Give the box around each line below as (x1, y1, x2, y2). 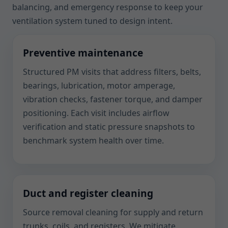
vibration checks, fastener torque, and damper (23, 94, 203, 105)
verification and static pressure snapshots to (23, 121, 195, 132)
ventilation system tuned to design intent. (12, 15, 173, 26)
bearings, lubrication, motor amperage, (23, 80, 175, 91)
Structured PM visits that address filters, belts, (23, 66, 201, 77)
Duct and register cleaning (23, 186, 153, 200)
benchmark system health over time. (23, 135, 164, 146)
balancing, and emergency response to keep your (12, 2, 203, 13)
